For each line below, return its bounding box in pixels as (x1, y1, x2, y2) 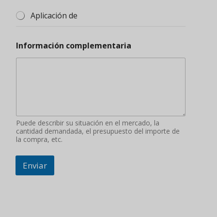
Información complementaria (16, 40, 131, 51)
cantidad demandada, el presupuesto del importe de (16, 126, 180, 136)
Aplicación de (31, 10, 77, 21)
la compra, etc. (16, 134, 62, 144)
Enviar (23, 159, 47, 171)
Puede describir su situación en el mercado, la (16, 118, 159, 127)
